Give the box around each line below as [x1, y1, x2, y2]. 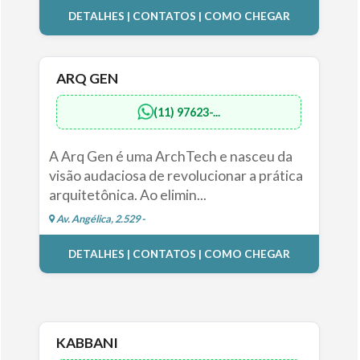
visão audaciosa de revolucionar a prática [48, 166, 303, 184]
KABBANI [56, 333, 119, 351]
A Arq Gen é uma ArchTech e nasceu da [48, 147, 292, 165]
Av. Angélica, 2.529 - [54, 211, 145, 225]
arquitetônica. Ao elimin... [48, 186, 207, 203]
